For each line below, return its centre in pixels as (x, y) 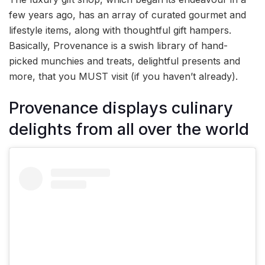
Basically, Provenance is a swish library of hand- (118, 45)
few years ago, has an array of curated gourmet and (127, 14)
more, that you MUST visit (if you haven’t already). (123, 76)
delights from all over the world (129, 129)
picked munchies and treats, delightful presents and (125, 61)
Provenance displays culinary (121, 108)
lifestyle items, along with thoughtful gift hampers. (120, 30)
